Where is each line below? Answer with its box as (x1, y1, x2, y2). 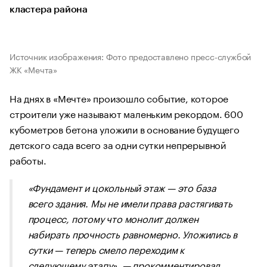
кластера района (10, 5, 88, 14)
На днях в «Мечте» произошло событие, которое (10, 90, 229, 105)
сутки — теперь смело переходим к (27, 241, 185, 256)
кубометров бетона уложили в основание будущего (10, 121, 240, 136)
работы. (10, 152, 46, 167)
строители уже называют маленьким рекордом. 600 (10, 105, 243, 120)
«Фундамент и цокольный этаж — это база (27, 179, 216, 194)
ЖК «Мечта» (10, 63, 58, 76)
